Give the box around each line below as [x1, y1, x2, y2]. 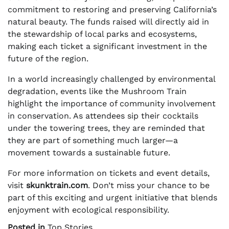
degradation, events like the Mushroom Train [8, 86, 187, 97]
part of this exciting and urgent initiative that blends [8, 193, 217, 203]
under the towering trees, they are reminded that [8, 123, 205, 133]
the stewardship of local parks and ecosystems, [8, 29, 197, 39]
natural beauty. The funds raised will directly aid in [8, 17, 209, 27]
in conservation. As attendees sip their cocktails [8, 111, 198, 121]
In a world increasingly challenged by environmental [8, 74, 215, 84]
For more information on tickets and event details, [8, 168, 210, 178]
